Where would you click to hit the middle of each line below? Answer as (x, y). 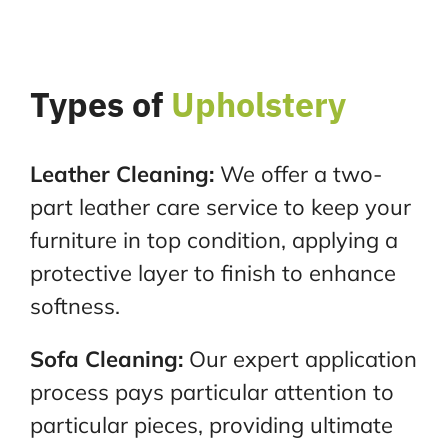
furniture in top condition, (160, 240)
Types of (100, 104)
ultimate (351, 425)
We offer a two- (300, 174)
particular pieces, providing (169, 425)
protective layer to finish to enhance (212, 273)
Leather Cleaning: (124, 174)
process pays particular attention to (211, 392)
